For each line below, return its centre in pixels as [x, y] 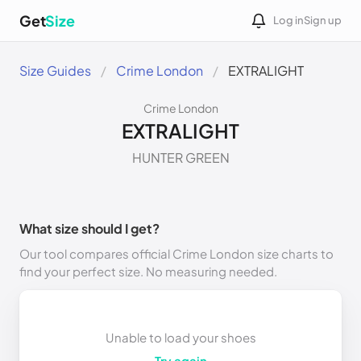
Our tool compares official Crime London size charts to [176, 253]
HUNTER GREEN [180, 158]
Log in [288, 20]
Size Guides [55, 71]
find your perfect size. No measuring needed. [148, 271]
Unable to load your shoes [180, 337]
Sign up [323, 20]
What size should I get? [89, 228]
